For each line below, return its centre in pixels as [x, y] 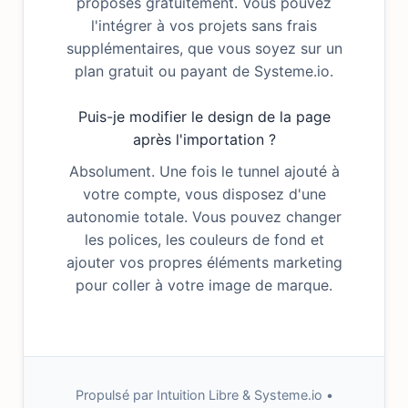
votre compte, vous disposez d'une [204, 194]
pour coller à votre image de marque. [204, 285]
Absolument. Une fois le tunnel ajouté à [204, 171]
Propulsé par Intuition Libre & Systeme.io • [204, 395]
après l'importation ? [204, 139]
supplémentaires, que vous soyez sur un [204, 48]
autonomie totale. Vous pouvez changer [204, 217]
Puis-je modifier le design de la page [204, 117]
